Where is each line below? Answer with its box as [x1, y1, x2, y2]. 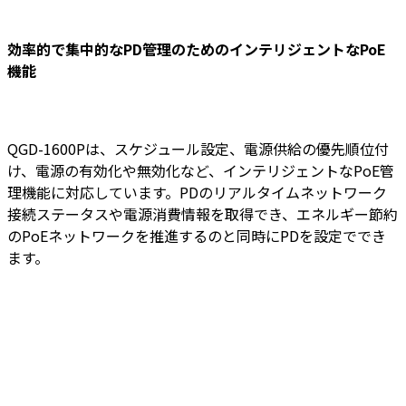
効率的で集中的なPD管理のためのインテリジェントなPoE [7, 38, 386, 61]
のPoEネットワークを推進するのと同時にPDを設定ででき [7, 224, 386, 246]
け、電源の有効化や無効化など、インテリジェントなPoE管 [7, 159, 394, 181]
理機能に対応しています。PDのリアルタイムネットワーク [7, 180, 387, 203]
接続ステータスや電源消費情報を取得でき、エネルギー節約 [7, 202, 398, 225]
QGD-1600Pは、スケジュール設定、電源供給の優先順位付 [7, 137, 389, 159]
